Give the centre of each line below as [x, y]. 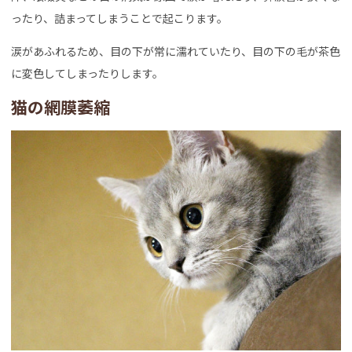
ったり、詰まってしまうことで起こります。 [119, 18]
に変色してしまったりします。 [87, 73]
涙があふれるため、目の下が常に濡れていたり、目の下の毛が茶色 [176, 51]
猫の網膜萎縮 [60, 106]
